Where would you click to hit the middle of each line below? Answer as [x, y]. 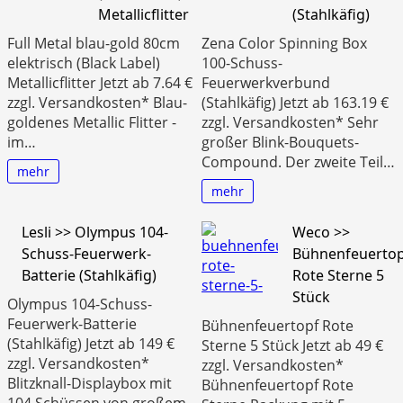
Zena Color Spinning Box [284, 43]
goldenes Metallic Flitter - [92, 122]
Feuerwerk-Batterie [72, 323]
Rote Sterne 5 [338, 275]
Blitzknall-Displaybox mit [90, 383]
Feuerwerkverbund [266, 82]
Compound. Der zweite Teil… [298, 161]
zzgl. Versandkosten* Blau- [97, 102]
